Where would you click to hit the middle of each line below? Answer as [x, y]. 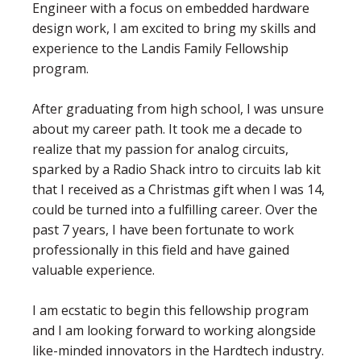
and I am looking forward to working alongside [174, 331]
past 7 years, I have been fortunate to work [163, 230]
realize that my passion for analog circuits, [160, 149]
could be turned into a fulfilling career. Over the [175, 210]
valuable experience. [95, 270]
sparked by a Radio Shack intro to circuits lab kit [176, 170]
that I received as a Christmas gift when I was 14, [178, 190]
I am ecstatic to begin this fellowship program [170, 311]
